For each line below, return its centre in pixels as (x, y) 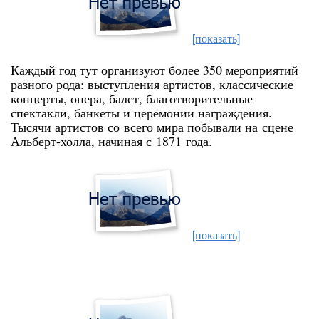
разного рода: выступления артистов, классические (152, 84)
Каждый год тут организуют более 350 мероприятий (155, 70)
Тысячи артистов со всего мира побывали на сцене (152, 127)
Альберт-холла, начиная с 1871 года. (111, 141)
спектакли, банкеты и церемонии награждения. (141, 113)
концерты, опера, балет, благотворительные (132, 98)
